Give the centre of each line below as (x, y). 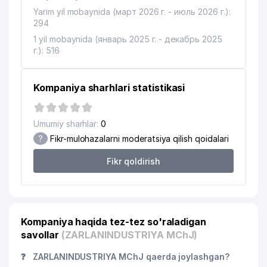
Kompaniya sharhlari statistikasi (109, 88)
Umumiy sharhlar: (66, 124)
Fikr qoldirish (133, 161)
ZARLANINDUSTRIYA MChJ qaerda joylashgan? (130, 257)
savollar (41, 235)
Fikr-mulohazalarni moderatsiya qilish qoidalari (138, 139)
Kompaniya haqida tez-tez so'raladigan (114, 222)
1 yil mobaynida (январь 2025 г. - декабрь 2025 (128, 39)
